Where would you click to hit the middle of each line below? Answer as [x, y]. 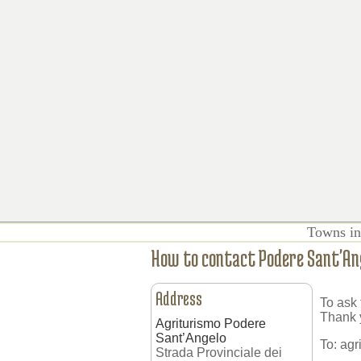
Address [179, 298]
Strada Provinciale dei [219, 352]
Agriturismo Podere [211, 323]
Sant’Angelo [191, 338]
